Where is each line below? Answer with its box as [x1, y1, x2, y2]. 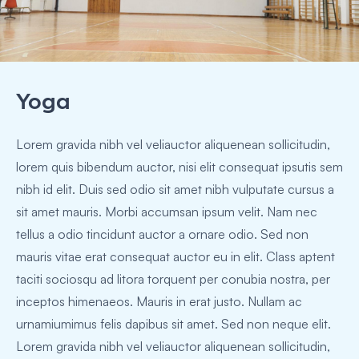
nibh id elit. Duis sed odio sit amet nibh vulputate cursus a [16, 181, 334, 198]
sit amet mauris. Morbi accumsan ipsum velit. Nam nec [16, 204, 317, 220]
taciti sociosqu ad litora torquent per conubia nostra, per [16, 271, 330, 288]
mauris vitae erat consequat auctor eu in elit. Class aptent [16, 248, 335, 265]
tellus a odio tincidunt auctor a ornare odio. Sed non [16, 226, 309, 243]
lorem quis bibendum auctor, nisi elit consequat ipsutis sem [16, 159, 343, 175]
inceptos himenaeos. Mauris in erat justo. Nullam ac [16, 293, 302, 310]
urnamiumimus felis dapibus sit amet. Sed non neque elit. [16, 316, 331, 333]
